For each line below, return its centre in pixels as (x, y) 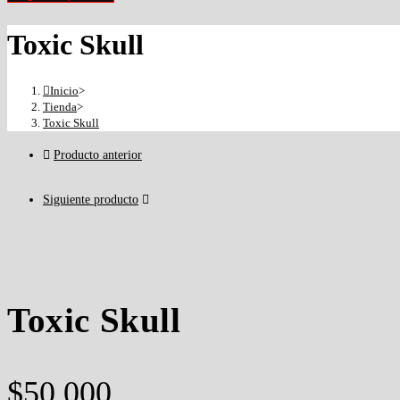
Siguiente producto (91, 200)
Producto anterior (98, 155)
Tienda (60, 107)
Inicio (64, 91)
